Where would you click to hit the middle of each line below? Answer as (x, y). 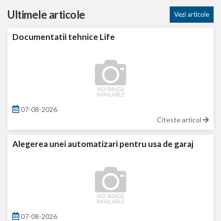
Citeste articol (180, 119)
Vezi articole (191, 14)
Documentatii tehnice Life (64, 37)
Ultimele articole (46, 14)
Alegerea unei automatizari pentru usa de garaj (103, 144)
